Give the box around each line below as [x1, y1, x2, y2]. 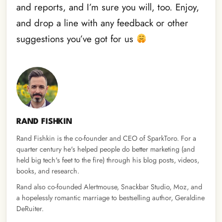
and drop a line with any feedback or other [16, 16, 188, 30]
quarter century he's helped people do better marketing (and [16, 144, 195, 154]
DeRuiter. [16, 204, 44, 214]
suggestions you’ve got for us [16, 32, 136, 46]
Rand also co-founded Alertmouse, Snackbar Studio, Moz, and [16, 182, 202, 192]
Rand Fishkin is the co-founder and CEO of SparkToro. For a [16, 133, 196, 143]
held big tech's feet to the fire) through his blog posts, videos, [16, 155, 199, 165]
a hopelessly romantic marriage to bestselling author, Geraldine [16, 193, 205, 203]
